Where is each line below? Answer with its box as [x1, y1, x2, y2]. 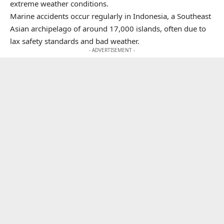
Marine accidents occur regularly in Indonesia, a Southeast [10, 10, 211, 21]
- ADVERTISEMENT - [89, 46, 135, 53]
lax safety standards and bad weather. [10, 35, 139, 46]
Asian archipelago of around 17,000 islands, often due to [10, 23, 206, 33]
